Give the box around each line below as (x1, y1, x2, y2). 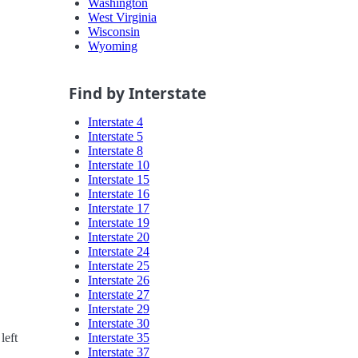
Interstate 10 (88, 157, 149, 172)
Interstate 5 (88, 129, 143, 143)
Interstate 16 (88, 186, 149, 201)
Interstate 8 (88, 143, 143, 157)
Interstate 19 (88, 215, 149, 229)
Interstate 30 (88, 316, 149, 330)
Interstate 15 (88, 172, 149, 186)
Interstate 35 (88, 330, 149, 344)
